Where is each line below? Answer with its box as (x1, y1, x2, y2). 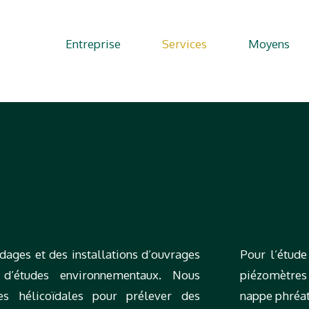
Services (162, 36, 208, 51)
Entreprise (66, 36, 121, 51)
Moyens (248, 36, 290, 51)
